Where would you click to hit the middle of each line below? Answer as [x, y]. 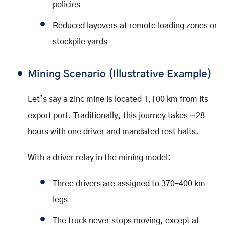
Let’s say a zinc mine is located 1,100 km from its [118, 99]
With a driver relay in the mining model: [99, 157]
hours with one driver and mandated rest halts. [113, 131]
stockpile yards [80, 41]
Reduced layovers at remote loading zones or [135, 25]
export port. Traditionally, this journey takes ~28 [116, 115]
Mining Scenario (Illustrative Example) [120, 74]
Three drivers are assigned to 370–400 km [129, 184]
